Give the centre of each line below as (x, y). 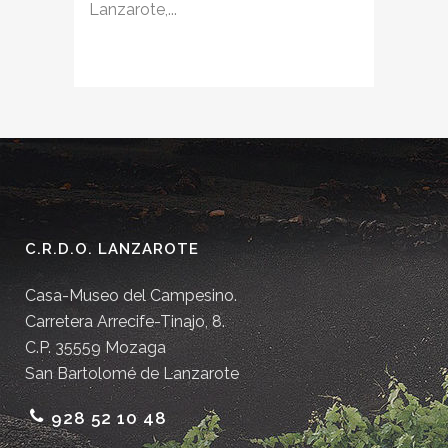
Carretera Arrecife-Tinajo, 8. (125, 321)
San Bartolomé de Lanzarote (132, 373)
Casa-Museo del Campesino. (131, 295)
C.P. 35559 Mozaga (95, 347)
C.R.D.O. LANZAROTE (112, 249)
